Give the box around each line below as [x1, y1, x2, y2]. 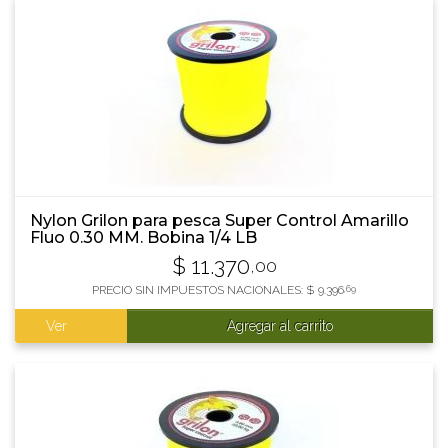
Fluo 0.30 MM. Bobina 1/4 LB [30, 228, 257, 247]
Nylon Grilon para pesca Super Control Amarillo [30, 211, 409, 230]
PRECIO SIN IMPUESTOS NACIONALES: [92, 283, 306, 297]
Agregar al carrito [227, 318, 333, 334]
